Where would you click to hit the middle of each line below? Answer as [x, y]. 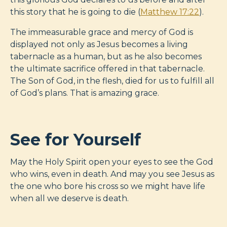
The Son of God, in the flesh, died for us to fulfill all [112, 81]
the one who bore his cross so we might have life [108, 186]
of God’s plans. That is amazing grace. [85, 93]
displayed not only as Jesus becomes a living [99, 44]
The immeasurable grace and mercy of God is [102, 32]
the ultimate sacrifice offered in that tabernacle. [107, 68]
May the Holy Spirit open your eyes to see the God [112, 162]
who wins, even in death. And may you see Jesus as [112, 174]
